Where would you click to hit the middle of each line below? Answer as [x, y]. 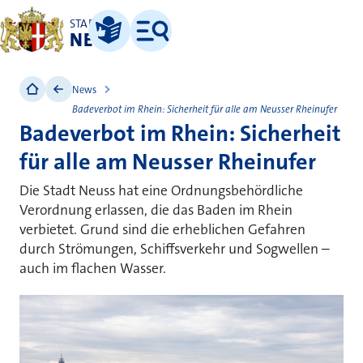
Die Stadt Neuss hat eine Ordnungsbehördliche [161, 190]
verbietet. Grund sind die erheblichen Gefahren [162, 229]
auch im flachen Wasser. [93, 268]
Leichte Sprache [122, 49]
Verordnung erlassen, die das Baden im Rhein [156, 210]
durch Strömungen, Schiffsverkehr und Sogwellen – [175, 249]
